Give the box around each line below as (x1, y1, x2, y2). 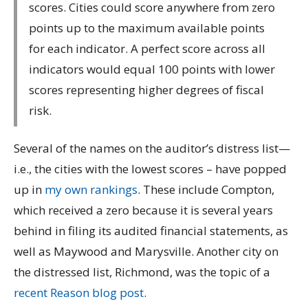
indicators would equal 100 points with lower (29, 60, 275, 77)
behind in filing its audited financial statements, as (14, 223, 288, 239)
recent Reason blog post (14, 285, 144, 301)
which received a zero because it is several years (14, 202, 273, 219)
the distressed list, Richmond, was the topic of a (14, 264, 270, 280)
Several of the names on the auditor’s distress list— (14, 140, 290, 157)
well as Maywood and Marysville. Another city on (14, 243, 278, 260)
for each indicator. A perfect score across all (29, 40, 265, 56)
